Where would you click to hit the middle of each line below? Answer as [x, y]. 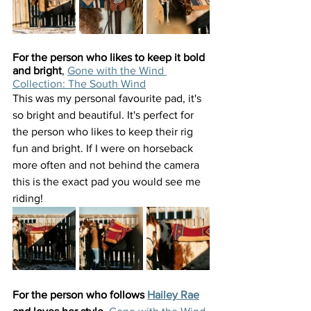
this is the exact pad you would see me [108, 182]
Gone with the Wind [117, 71]
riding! [28, 199]
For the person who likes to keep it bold [110, 58]
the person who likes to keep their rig [104, 132]
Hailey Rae [173, 295]
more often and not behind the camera [107, 165]
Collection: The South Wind [79, 84]
